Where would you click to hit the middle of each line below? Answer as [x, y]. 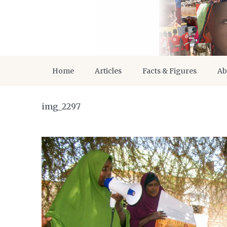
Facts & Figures [169, 71]
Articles [108, 71]
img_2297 [61, 106]
